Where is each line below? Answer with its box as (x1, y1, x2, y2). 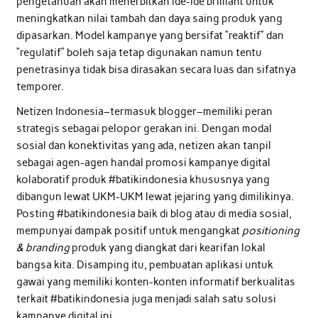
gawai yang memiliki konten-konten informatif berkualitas (16, 275, 295, 288)
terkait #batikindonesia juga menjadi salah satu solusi (16, 292, 276, 305)
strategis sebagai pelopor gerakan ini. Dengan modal (16, 121, 272, 135)
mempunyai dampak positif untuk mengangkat (16, 224, 242, 237)
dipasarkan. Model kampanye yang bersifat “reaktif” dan (16, 28, 284, 42)
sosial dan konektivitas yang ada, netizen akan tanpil (16, 138, 271, 152)
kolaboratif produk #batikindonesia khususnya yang (16, 172, 270, 186)
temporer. (16, 79, 64, 93)
